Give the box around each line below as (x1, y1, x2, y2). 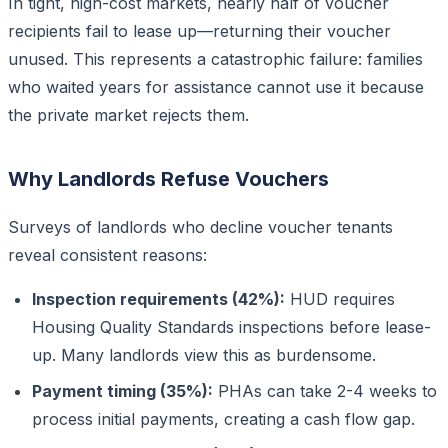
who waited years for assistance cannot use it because (8, 76, 424, 97)
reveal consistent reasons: (8, 244, 207, 265)
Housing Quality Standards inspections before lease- (32, 316, 431, 337)
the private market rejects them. (8, 104, 249, 125)
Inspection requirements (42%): (32, 288, 285, 309)
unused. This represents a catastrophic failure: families (8, 48, 423, 69)
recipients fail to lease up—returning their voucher (8, 20, 391, 41)
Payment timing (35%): (32, 380, 213, 401)
